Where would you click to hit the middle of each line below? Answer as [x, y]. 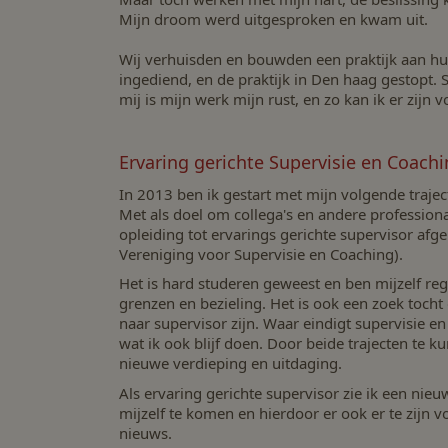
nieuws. [145, 433]
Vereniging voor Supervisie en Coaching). [260, 253]
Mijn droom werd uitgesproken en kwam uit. [273, 18]
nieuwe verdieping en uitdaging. [230, 363]
